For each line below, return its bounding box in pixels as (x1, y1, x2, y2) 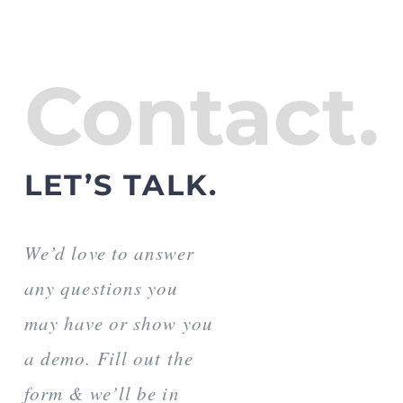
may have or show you (23, 310, 213, 336)
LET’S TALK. (23, 167, 218, 203)
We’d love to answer (23, 240, 194, 266)
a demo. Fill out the (23, 345, 193, 372)
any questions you (23, 275, 179, 301)
